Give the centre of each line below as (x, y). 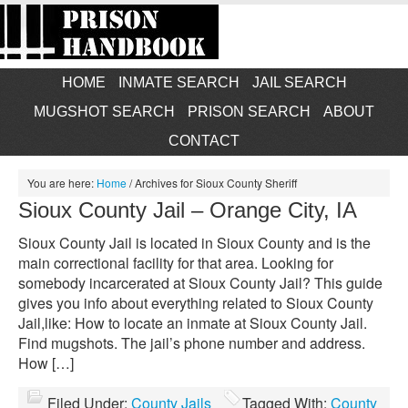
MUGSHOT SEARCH (104, 112)
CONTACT (204, 141)
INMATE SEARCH (178, 82)
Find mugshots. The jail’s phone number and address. (192, 343)
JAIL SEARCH (299, 82)
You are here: (62, 183)
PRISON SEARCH (249, 112)
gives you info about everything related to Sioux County (196, 303)
